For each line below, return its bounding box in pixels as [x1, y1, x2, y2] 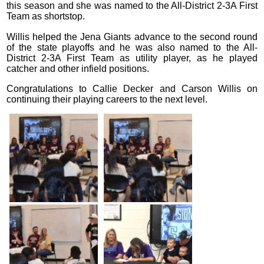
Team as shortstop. [6, 11, 85, 22]
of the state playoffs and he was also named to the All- [6, 42, 258, 52]
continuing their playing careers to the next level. [6, 94, 208, 104]
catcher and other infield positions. [6, 63, 150, 74]
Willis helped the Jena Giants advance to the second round [6, 31, 258, 42]
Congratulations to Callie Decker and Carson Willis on [6, 83, 258, 94]
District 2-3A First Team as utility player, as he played [6, 52, 258, 63]
